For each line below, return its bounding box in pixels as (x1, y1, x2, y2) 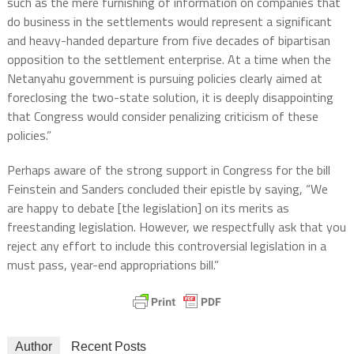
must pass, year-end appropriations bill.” (6, 255, 219, 275)
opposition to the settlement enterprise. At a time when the (6, 50, 331, 70)
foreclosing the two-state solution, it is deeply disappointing (6, 88, 333, 107)
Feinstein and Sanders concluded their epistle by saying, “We (6, 179, 328, 199)
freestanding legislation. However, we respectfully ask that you (6, 217, 346, 237)
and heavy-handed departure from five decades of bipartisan (6, 31, 330, 51)
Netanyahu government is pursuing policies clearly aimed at (6, 69, 322, 88)
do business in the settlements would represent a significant (6, 12, 332, 32)
